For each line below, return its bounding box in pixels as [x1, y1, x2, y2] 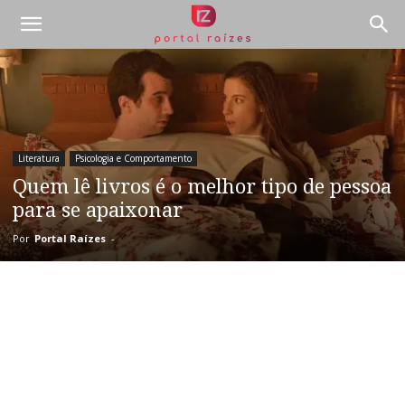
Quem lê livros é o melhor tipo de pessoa [13, 175, 391, 199]
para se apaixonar [13, 199, 183, 222]
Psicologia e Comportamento [75, 152, 192, 165]
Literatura [18, 152, 60, 165]
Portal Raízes [34, 231, 106, 246]
